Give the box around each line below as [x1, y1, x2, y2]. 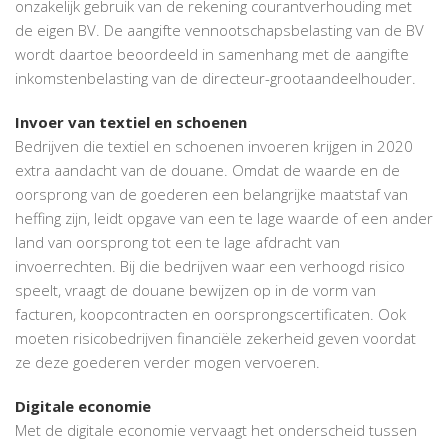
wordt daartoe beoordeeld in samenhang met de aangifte [15, 43, 409, 64]
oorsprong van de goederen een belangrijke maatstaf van [15, 183, 408, 204]
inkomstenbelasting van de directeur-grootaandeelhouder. [15, 67, 416, 88]
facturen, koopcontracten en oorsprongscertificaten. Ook [15, 303, 406, 324]
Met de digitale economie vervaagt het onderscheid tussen [15, 419, 417, 440]
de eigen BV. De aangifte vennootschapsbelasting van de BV [15, 19, 424, 40]
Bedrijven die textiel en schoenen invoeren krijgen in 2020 [15, 135, 413, 156]
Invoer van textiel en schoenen [15, 111, 247, 132]
